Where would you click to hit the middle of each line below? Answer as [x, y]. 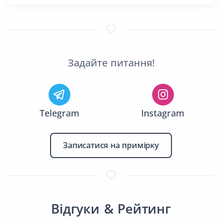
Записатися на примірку [111, 145]
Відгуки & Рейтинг [111, 209]
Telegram [59, 113]
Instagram [163, 113]
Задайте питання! [111, 63]
